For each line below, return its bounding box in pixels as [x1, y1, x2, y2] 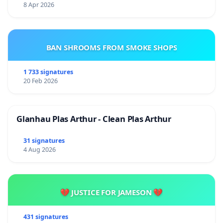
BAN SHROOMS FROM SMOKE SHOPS [46, 42, 177, 52]
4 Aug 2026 [23, 145, 56, 154]
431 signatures [23, 212, 68, 221]
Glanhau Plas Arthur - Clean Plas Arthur [16, 112, 171, 124]
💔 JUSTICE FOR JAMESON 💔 [60, 187, 163, 197]
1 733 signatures [23, 67, 73, 76]
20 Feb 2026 [23, 76, 58, 85]
